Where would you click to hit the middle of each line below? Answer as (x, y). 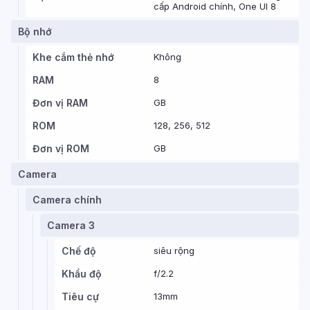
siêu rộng (174, 250)
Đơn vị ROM (61, 148)
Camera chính (67, 200)
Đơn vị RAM (60, 103)
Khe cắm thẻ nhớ (73, 57)
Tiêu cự (80, 297)
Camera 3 (71, 225)
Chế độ (79, 251)
